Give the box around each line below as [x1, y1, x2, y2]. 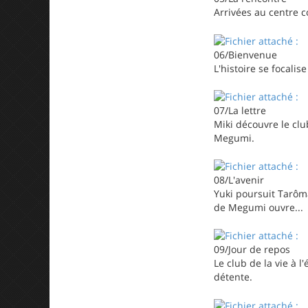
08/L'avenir [214, 173, 264, 186]
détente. [214, 270, 252, 284]
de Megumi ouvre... [214, 201, 303, 214]
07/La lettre [214, 103, 266, 117]
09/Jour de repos [214, 243, 290, 256]
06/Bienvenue [214, 47, 277, 61]
